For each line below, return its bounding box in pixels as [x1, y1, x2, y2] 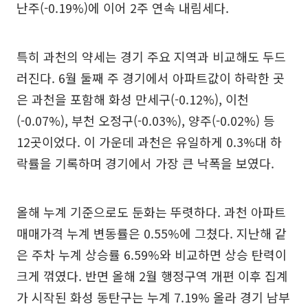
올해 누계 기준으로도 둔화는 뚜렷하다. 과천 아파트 [16, 202, 286, 221]
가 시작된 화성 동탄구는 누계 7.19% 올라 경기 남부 [16, 287, 290, 306]
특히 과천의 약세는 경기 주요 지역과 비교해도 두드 [16, 47, 286, 65]
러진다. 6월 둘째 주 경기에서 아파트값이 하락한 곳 [16, 68, 285, 87]
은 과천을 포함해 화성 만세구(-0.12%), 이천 [16, 89, 249, 108]
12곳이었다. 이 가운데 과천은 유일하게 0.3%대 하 [16, 132, 282, 151]
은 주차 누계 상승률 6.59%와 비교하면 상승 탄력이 [16, 245, 287, 263]
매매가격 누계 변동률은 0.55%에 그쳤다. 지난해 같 [16, 223, 287, 242]
